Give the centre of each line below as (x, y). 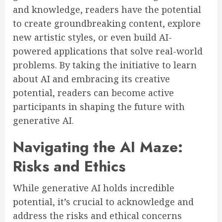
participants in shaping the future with (99, 107)
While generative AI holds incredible (94, 188)
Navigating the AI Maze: (98, 147)
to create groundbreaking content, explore (107, 24)
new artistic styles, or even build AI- (92, 37)
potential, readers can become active (93, 93)
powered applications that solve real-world (108, 51)
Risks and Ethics (69, 166)
